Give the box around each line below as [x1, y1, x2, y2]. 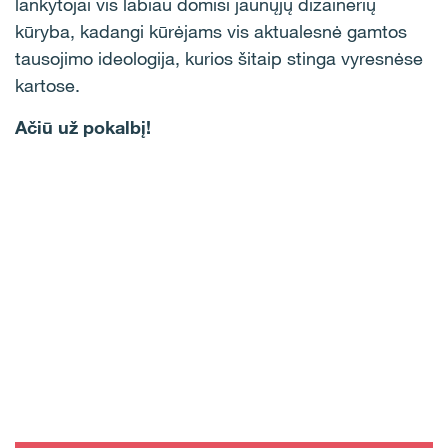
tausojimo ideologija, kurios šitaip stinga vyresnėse [15, 47, 423, 69]
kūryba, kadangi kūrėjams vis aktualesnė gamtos [15, 20, 407, 42]
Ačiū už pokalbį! [15, 116, 151, 138]
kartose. [15, 74, 80, 96]
